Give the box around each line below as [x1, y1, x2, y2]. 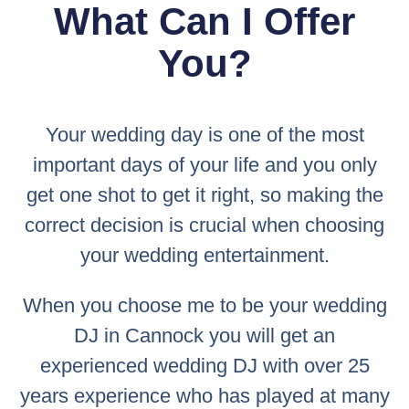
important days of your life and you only [32, 152, 377, 176]
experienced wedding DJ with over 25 [39, 353, 370, 377]
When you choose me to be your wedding [22, 293, 387, 317]
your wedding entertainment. [79, 243, 330, 267]
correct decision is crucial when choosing [25, 213, 384, 236]
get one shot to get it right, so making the [26, 183, 383, 206]
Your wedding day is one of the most [45, 122, 364, 146]
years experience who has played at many [19, 383, 390, 407]
